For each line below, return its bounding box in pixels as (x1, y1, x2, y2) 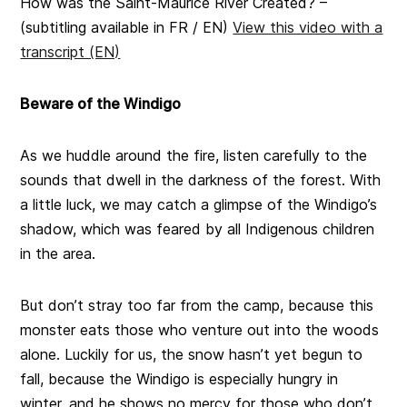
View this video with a (233, 18, 383, 37)
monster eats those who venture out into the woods (20, 321, 380, 340)
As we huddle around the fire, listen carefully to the (20, 146, 368, 165)
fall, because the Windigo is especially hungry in (20, 370, 339, 389)
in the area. (20, 244, 96, 263)
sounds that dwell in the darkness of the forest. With (20, 171, 382, 190)
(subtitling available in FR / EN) (20, 18, 233, 37)
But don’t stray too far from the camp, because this (20, 296, 374, 315)
